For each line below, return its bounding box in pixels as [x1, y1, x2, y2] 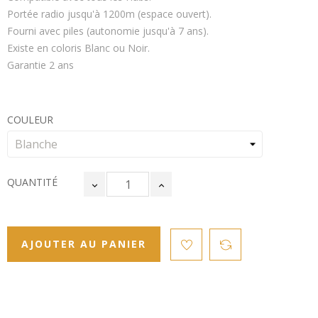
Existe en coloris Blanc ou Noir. [7, 41, 153, 55]
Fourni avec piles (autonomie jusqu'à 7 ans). [7, 24, 212, 38]
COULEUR [7, 113, 53, 127]
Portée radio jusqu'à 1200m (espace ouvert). [7, 7, 214, 21]
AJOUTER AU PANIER [21, 236, 146, 251]
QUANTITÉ [7, 175, 57, 190]
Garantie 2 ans [7, 58, 74, 72]
